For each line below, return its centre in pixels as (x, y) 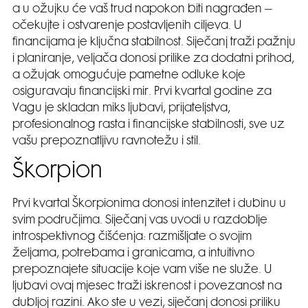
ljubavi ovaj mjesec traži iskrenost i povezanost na (147, 286)
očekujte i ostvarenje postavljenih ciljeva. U (127, 26)
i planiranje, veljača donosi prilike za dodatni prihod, (153, 59)
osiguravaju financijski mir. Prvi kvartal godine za (142, 92)
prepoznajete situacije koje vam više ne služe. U (142, 270)
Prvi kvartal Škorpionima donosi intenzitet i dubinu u (149, 204)
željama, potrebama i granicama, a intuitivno (133, 253)
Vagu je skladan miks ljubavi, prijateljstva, (121, 108)
